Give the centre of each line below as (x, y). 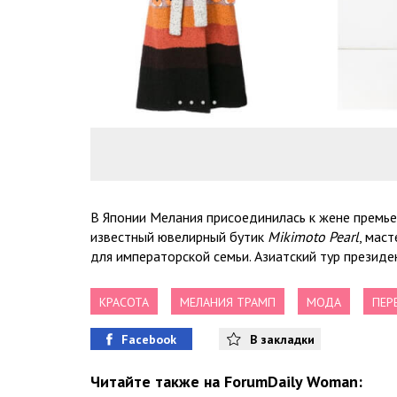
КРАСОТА (124, 303)
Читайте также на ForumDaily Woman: (226, 382)
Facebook (149, 339)
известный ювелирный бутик (179, 237)
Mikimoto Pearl (313, 237)
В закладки (282, 339)
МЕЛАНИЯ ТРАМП (228, 303)
